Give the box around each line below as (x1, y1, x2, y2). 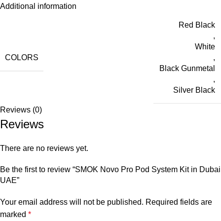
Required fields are (146, 198, 212, 207)
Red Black (179, 21, 215, 30)
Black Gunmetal (159, 64, 215, 73)
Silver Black (173, 86, 215, 95)
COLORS (5, 53, 38, 62)
